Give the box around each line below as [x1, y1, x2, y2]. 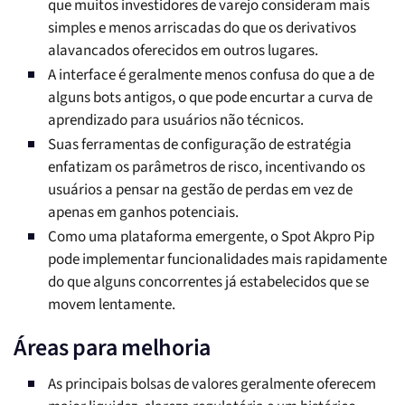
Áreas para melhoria [14, 331, 212, 365]
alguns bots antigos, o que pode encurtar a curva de [48, 87, 372, 109]
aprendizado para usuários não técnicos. [48, 109, 304, 132]
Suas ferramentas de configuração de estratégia [48, 134, 352, 156]
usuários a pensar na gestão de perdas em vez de [48, 179, 353, 202]
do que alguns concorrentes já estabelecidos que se [48, 271, 369, 294]
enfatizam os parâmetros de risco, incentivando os [48, 156, 365, 179]
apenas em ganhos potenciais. [48, 202, 239, 224]
